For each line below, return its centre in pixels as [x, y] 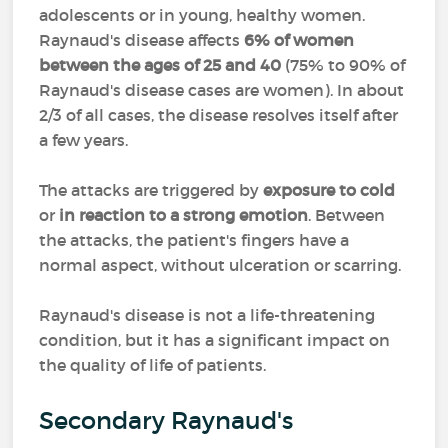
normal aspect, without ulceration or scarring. [222, 265]
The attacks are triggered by [151, 190]
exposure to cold [329, 190]
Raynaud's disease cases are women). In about [222, 90]
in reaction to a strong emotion [184, 215]
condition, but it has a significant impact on [215, 340]
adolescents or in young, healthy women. [202, 15]
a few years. [84, 140]
